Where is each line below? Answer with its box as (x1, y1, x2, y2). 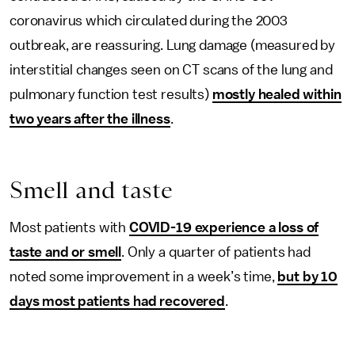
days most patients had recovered (10, 294, 225, 309)
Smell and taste (10, 176, 173, 204)
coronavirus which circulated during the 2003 (10, 13, 288, 29)
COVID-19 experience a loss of (128, 220, 319, 235)
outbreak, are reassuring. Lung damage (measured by (10, 38, 335, 53)
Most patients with (10, 220, 129, 235)
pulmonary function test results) (10, 87, 212, 102)
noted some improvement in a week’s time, (10, 269, 278, 284)
